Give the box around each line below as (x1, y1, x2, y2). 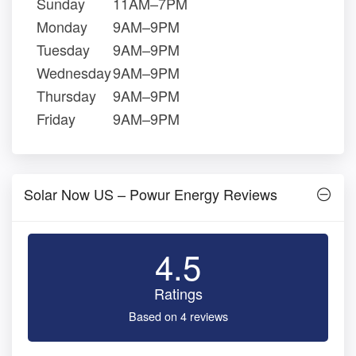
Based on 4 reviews (128, 308, 228, 325)
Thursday (37, 85, 96, 106)
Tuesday (37, 39, 90, 60)
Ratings (153, 283, 203, 304)
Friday (37, 108, 75, 130)
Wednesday (37, 62, 111, 83)
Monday (37, 16, 87, 37)
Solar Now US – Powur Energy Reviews (24, 184, 277, 205)
